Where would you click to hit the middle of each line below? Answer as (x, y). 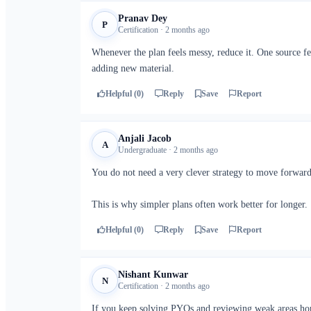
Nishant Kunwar (153, 275)
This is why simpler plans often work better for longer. (200, 204)
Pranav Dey (143, 18)
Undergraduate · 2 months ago (168, 150)
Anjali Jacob (145, 138)
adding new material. (133, 68)
